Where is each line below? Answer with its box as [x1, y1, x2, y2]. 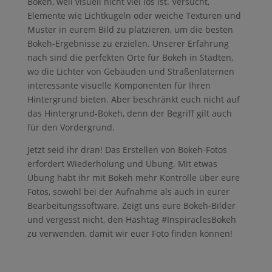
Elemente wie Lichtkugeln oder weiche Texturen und [27, 9, 241, 21]
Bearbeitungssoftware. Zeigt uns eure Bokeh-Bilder [27, 199, 236, 211]
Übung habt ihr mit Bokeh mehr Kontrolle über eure [27, 171, 240, 183]
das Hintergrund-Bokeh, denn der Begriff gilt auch [27, 107, 232, 119]
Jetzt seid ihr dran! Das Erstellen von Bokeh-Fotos [27, 143, 227, 155]
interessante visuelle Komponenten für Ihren [27, 79, 211, 91]
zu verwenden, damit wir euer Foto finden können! [27, 227, 233, 239]
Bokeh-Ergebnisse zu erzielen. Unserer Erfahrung [27, 37, 229, 49]
